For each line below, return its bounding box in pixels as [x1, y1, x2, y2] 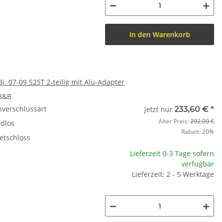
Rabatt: [181, 127, 202, 136]
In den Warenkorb [129, 30, 190, 39]
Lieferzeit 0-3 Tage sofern [130, 149, 214, 158]
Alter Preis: [159, 117, 190, 125]
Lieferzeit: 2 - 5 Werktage [132, 169, 214, 179]
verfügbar [181, 159, 214, 168]
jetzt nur [144, 105, 174, 114]
